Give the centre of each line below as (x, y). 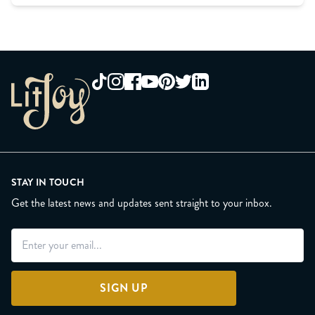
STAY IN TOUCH (48, 182)
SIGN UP (124, 288)
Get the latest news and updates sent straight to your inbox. (142, 202)
